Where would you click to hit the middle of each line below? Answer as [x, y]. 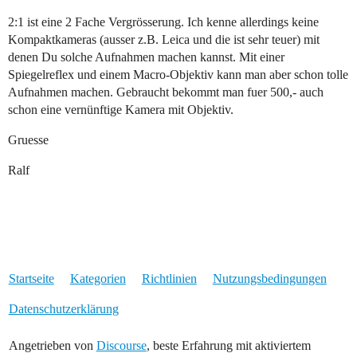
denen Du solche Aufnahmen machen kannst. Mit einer [146, 57]
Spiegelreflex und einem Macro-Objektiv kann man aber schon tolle [178, 75]
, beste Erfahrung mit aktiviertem [228, 346]
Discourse [121, 346]
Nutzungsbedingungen [269, 279]
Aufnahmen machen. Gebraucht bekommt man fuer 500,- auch [166, 92]
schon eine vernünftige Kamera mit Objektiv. [121, 110]
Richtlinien [169, 279]
